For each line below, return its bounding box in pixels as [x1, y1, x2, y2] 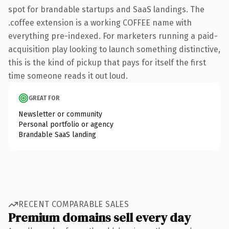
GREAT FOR [29, 94, 60, 102]
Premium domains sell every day [8, 209, 191, 226]
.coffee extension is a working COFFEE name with [8, 17, 192, 28]
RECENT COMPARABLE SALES [18, 199, 129, 209]
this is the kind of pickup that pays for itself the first [8, 57, 206, 67]
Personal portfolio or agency [18, 120, 113, 129]
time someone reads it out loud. [8, 71, 128, 81]
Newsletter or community [18, 109, 102, 119]
